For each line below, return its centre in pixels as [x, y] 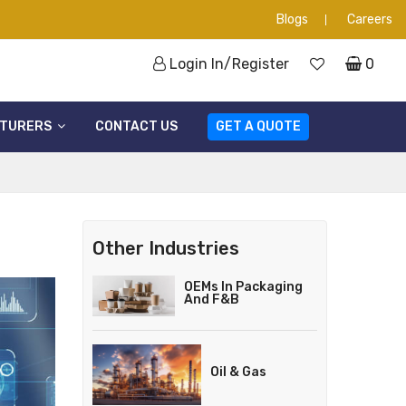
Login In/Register [227, 64]
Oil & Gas [238, 372]
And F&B [211, 299]
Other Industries [166, 248]
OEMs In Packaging [243, 286]
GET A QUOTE [258, 126]
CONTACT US [136, 126]
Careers [370, 19]
